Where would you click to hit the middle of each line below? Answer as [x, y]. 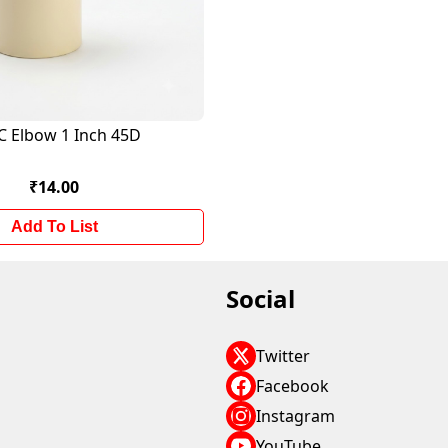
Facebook [293, 386]
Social [261, 298]
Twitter [283, 356]
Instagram [296, 416]
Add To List [54, 226]
